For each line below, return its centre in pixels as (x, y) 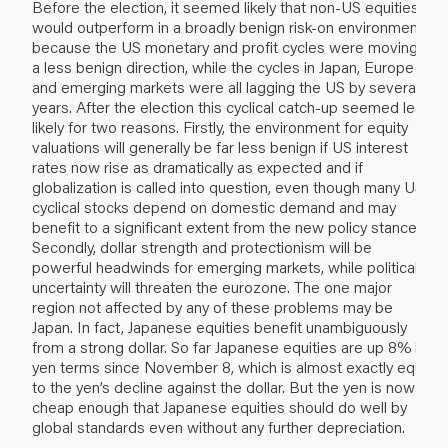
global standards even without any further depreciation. (218, 426)
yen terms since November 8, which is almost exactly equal (233, 366)
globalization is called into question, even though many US (228, 186)
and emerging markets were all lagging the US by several (225, 86)
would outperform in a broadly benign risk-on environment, (229, 26)
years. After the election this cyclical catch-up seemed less (231, 106)
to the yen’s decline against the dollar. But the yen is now (223, 386)
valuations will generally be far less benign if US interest (220, 146)
